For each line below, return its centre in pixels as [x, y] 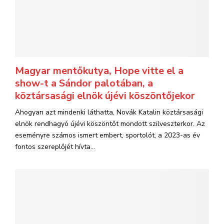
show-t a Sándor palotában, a [84, 83]
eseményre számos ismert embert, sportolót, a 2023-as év [107, 135]
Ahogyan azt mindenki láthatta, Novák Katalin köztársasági [109, 112]
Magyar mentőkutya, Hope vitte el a [99, 71]
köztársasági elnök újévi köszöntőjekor [105, 96]
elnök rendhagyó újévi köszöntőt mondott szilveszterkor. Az [110, 124]
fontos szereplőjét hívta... [55, 147]
